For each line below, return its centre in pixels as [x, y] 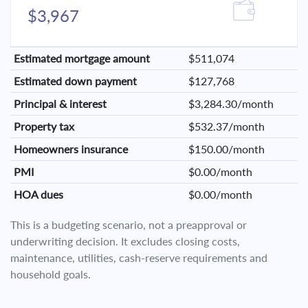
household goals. [51, 274]
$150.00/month [226, 149]
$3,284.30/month [231, 103]
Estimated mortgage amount [81, 58]
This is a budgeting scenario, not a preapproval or [129, 224]
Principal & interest [60, 103]
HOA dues [38, 194]
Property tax [44, 126]
